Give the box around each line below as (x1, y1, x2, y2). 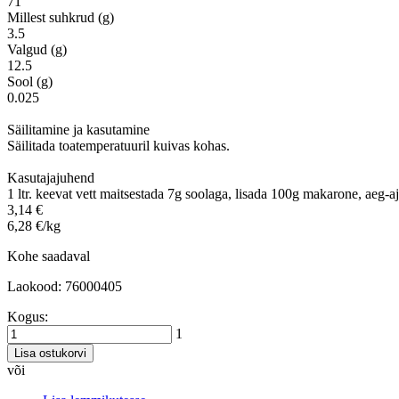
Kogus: (7, 308, 48, 324)
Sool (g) (7, 73, 53, 89)
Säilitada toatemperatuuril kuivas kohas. (7, 137, 230, 153)
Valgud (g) (7, 41, 67, 57)
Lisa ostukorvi (14, 346, 86, 360)
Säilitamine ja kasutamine (7, 121, 150, 137)
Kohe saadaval (7, 248, 90, 264)
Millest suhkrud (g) (7, 9, 114, 25)
